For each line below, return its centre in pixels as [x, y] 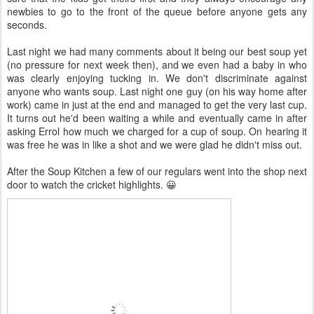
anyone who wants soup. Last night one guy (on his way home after [157, 91]
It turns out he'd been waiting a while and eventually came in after [157, 118]
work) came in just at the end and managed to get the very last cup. [157, 104]
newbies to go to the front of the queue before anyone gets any [157, 11]
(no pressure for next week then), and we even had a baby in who [157, 64]
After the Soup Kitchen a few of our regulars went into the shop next [157, 171]
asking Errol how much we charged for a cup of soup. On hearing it [157, 131]
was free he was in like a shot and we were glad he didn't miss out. [155, 144]
